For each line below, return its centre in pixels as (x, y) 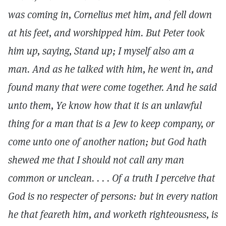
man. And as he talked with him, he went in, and (110, 69)
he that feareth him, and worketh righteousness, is (113, 214)
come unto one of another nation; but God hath (107, 142)
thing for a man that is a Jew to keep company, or (111, 124)
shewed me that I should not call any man (96, 160)
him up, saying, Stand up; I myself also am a (101, 51)
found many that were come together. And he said (112, 87)
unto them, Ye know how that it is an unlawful (105, 105)
